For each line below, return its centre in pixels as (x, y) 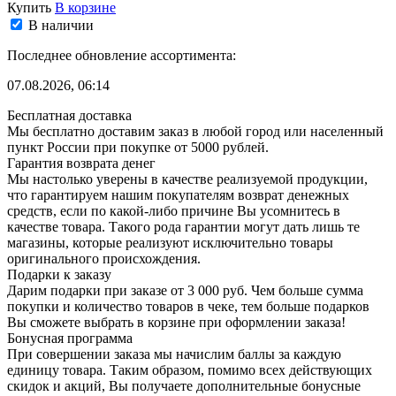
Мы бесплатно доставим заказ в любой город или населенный (195, 131)
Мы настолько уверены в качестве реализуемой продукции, (187, 179)
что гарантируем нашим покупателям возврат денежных (178, 194)
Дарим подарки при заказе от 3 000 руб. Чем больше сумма (185, 290)
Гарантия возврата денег (81, 163)
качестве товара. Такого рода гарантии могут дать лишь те (183, 226)
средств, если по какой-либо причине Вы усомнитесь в (174, 210)
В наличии (61, 25)
